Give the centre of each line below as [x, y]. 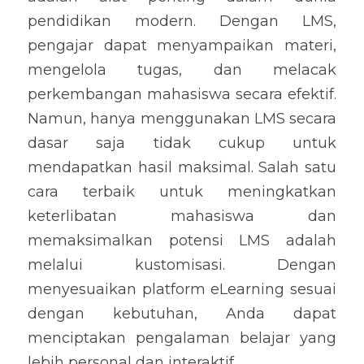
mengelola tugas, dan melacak [182, 70]
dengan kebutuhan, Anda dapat [182, 314]
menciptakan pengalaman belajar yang [182, 338]
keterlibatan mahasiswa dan [182, 216]
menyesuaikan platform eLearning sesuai [182, 289]
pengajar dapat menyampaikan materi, [182, 45]
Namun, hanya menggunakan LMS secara [182, 119]
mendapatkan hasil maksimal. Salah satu [182, 167]
